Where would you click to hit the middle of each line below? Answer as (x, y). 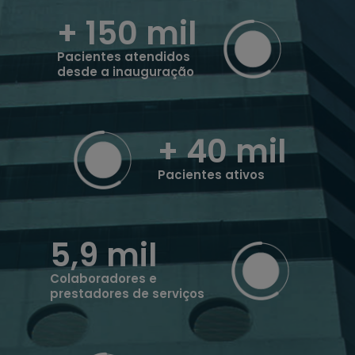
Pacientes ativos (212, 175)
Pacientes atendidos (124, 56)
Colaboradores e (103, 278)
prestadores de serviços (127, 293)
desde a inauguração (126, 71)
